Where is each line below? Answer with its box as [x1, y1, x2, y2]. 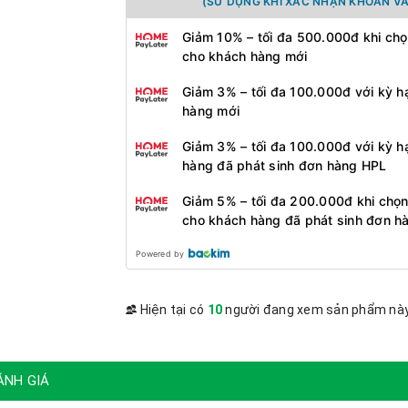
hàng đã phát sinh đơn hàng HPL [182, 158, 387, 173]
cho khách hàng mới [182, 48, 308, 64]
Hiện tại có [137, 302, 208, 317]
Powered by [136, 249, 185, 259]
